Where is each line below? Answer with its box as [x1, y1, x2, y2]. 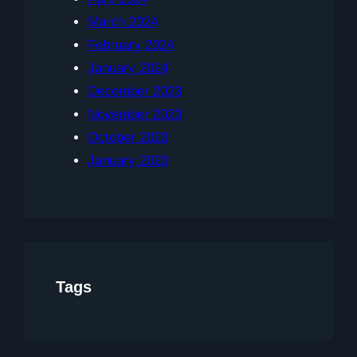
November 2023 [88, 107, 182, 123]
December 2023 [88, 84, 182, 100]
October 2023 [88, 130, 168, 146]
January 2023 [88, 153, 168, 169]
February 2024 [88, 37, 174, 53]
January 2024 [88, 61, 168, 76]
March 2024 [88, 14, 158, 30]
